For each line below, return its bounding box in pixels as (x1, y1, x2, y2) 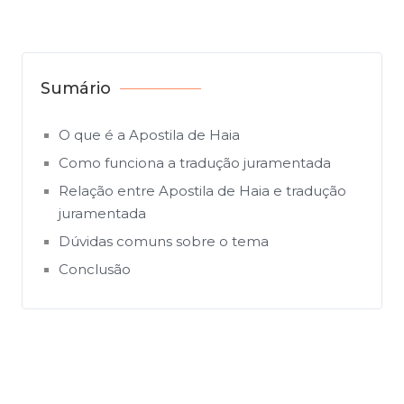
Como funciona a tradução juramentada (59, 154, 331, 171)
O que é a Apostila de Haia (59, 126, 240, 143)
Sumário (41, 78, 111, 98)
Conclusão (59, 261, 131, 278)
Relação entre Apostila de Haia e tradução (59, 182, 346, 199)
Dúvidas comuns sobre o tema (59, 233, 269, 250)
